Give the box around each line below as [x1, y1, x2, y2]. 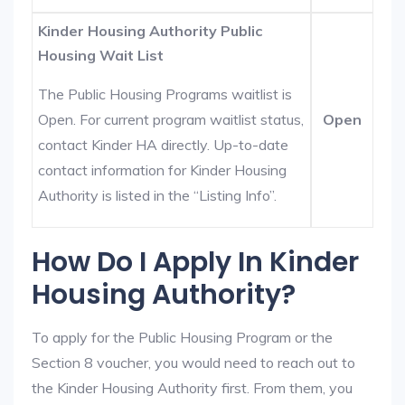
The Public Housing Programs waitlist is [38, 85, 293, 103]
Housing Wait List [38, 46, 165, 64]
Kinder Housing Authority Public [38, 22, 263, 40]
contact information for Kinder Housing [38, 161, 287, 179]
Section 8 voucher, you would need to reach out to [32, 353, 355, 372]
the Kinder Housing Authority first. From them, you [32, 379, 353, 397]
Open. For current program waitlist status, [38, 110, 305, 128]
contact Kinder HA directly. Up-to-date [38, 136, 289, 154]
